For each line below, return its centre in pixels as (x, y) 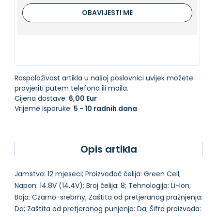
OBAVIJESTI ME (107, 13)
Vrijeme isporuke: (44, 108)
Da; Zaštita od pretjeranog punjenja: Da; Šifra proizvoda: (108, 209)
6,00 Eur (83, 98)
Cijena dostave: (42, 98)
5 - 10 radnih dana (105, 108)
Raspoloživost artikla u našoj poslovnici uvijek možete (104, 78)
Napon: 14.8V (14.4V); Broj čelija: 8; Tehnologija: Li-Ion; (103, 186)
